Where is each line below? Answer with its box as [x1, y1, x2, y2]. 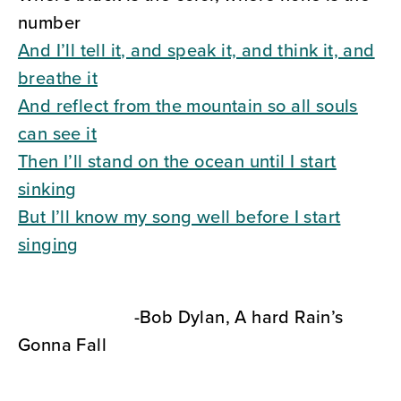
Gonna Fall [18, 331, 107, 358]
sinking [18, 175, 77, 202]
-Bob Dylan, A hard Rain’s [18, 303, 344, 330]
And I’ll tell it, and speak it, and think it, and [18, 37, 375, 64]
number [18, 9, 81, 36]
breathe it [18, 64, 98, 91]
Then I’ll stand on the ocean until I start [18, 148, 337, 175]
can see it [18, 120, 98, 147]
